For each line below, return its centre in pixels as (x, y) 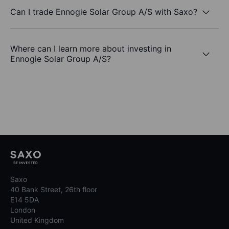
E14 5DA (25, 200)
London (23, 210)
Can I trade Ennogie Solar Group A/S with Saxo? (104, 12)
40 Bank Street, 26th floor (54, 190)
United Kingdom (37, 220)
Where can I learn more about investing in (91, 49)
